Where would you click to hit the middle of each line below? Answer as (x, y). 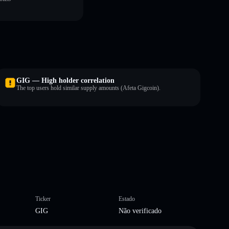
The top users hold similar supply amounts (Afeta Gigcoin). (88, 88)
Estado (127, 199)
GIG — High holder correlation (65, 80)
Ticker (43, 199)
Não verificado (140, 211)
